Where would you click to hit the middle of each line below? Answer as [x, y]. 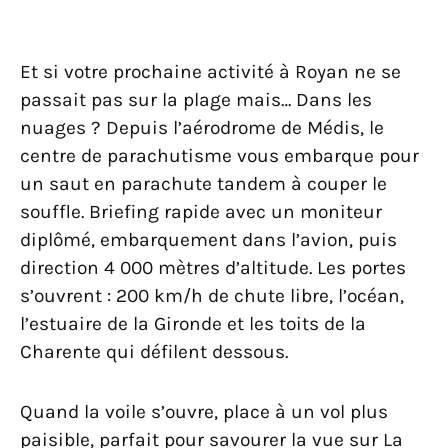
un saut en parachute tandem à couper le [203, 183]
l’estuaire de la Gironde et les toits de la [193, 323]
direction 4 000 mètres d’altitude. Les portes [213, 267]
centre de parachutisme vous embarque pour [219, 155]
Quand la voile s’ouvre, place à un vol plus [204, 411]
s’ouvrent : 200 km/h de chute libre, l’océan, [212, 295]
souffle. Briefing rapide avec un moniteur [201, 211]
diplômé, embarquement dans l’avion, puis [208, 239]
